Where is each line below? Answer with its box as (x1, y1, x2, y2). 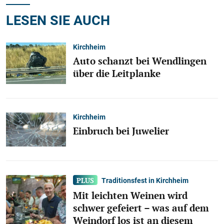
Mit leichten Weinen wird (73, 188, 187, 202)
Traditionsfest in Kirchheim (101, 175, 189, 185)
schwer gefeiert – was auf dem (73, 201, 209, 214)
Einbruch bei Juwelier (73, 124, 169, 138)
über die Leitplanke (73, 67, 160, 80)
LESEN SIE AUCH (6, 10, 110, 29)
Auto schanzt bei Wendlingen (73, 54, 206, 68)
